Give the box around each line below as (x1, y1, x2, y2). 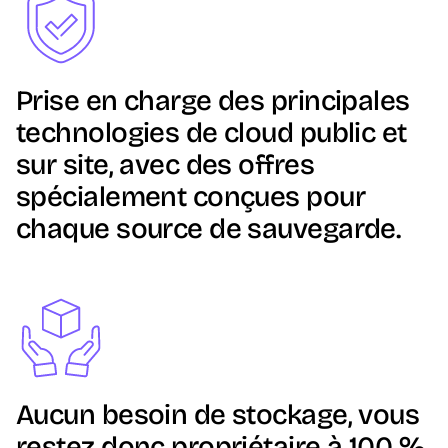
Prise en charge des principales (16, 84, 410, 119)
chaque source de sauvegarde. (16, 212, 401, 247)
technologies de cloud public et (16, 116, 407, 151)
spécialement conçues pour (16, 180, 366, 215)
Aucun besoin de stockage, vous (16, 398, 420, 433)
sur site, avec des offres (16, 148, 315, 183)
